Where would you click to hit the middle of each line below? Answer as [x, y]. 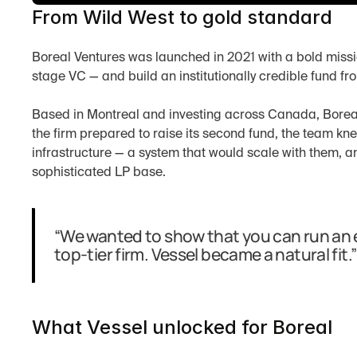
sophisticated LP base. [99, 173]
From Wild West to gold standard [182, 17]
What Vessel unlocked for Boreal [182, 327]
